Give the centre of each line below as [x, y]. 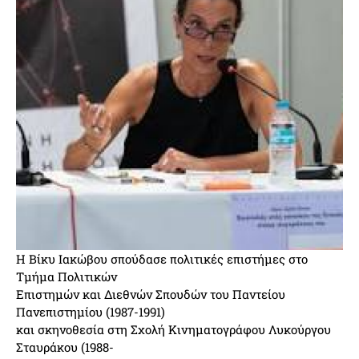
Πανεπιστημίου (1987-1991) [91, 312]
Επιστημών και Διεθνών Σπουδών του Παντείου [151, 294]
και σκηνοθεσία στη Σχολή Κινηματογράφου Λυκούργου [173, 329]
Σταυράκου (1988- [65, 347]
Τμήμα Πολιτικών [67, 276]
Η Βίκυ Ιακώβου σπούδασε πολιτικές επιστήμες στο [162, 259]
